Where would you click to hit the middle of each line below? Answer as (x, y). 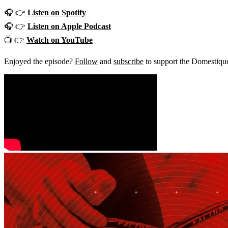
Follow (86, 61)
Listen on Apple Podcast (69, 26)
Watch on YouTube (60, 40)
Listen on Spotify (57, 12)
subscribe (129, 61)
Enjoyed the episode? (39, 61)
